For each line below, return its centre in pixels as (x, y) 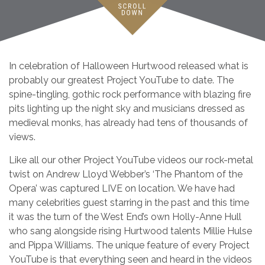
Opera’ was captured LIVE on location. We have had (122, 188)
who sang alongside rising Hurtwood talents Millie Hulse (130, 231)
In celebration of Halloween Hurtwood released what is (129, 66)
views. (22, 137)
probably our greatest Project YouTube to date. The (121, 80)
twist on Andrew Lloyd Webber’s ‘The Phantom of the (126, 174)
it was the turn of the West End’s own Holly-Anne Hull (125, 217)
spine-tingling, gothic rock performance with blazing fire (130, 94)
